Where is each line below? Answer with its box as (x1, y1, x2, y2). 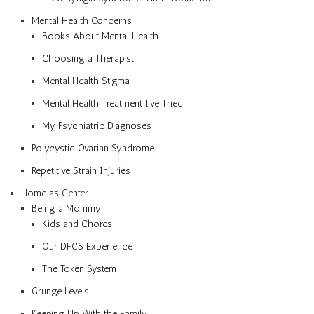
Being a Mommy (32, 202, 101, 214)
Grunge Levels (32, 285, 89, 297)
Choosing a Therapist (42, 52, 134, 64)
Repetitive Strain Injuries (32, 164, 130, 177)
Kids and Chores (42, 217, 112, 230)
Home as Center (21, 186, 88, 199)
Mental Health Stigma (42, 74, 130, 87)
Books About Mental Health (42, 29, 158, 42)
